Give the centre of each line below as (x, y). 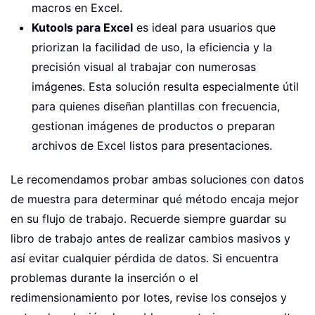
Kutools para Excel (82, 27)
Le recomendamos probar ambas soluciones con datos (157, 179)
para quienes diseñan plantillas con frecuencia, (156, 106)
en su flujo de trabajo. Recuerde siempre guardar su (148, 218)
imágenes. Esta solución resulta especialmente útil (165, 86)
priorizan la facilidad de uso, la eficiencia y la (152, 47)
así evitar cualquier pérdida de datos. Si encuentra (144, 258)
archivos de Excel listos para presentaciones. (152, 145)
